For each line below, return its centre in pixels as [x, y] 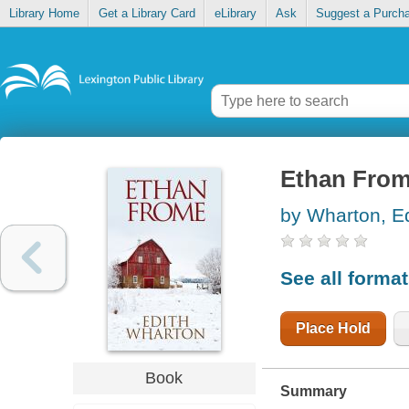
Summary [313, 391]
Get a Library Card [147, 14]
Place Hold [333, 328]
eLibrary [235, 14]
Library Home [44, 14]
